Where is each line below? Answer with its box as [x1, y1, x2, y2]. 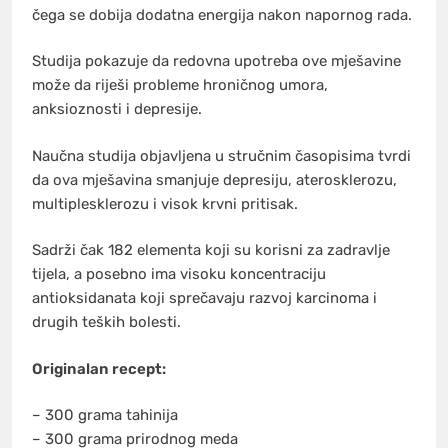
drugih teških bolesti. [32, 313, 181, 332]
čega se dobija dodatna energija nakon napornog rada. [32, 5, 412, 24]
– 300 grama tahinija [32, 406, 178, 425]
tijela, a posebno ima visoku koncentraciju [32, 265, 326, 284]
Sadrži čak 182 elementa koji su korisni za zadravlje [32, 241, 390, 260]
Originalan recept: [32, 359, 166, 378]
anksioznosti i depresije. [32, 100, 202, 119]
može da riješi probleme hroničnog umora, [32, 76, 328, 95]
